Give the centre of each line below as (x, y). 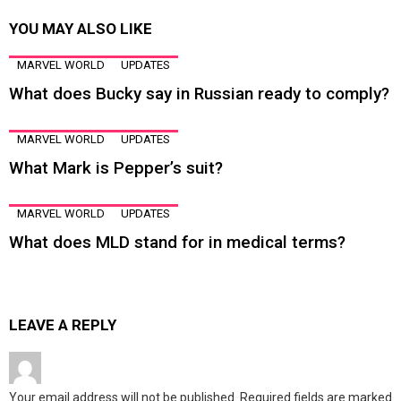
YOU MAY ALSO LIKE (81, 29)
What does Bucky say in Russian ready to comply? (199, 94)
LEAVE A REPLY (63, 325)
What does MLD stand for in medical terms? (177, 243)
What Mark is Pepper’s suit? (116, 168)
